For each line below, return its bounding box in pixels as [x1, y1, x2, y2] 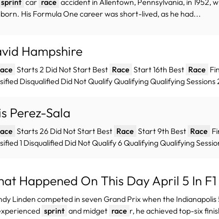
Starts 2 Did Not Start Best [15, 65, 109, 75]
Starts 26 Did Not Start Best [15, 126, 114, 136]
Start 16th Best [131, 65, 186, 75]
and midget [66, 205, 109, 216]
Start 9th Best [136, 126, 188, 136]
